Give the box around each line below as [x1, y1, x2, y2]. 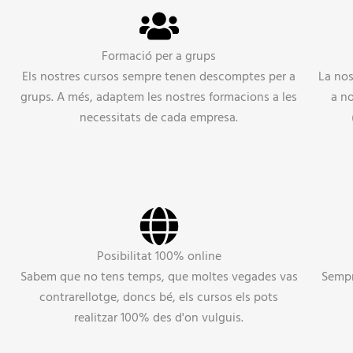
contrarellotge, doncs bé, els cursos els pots [39, 288, 279, 306]
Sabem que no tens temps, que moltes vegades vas [20, 267, 298, 285]
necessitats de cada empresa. [80, 108, 239, 126]
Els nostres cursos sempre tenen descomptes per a [22, 67, 296, 85]
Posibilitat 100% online [96, 247, 221, 265]
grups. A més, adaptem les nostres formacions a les [20, 87, 298, 106]
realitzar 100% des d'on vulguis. [74, 308, 244, 326]
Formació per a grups [102, 46, 217, 65]
